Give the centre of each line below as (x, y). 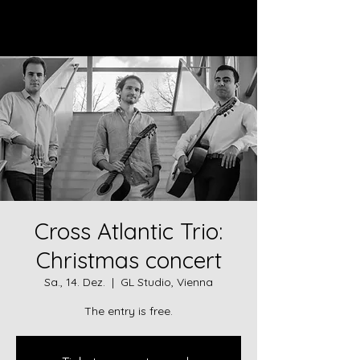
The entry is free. (129, 311)
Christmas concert (129, 260)
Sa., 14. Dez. (75, 282)
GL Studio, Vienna (167, 282)
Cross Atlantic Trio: (129, 231)
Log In (148, 24)
